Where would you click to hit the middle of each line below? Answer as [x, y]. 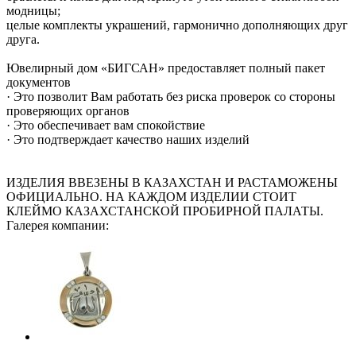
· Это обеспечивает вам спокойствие [106, 125]
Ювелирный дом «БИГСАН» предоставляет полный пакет [166, 68]
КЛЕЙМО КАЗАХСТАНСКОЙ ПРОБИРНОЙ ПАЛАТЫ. [165, 211]
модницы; [33, 10]
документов [39, 82]
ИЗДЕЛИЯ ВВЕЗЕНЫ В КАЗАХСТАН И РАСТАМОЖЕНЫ [172, 182]
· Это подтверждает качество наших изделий [128, 139]
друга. [23, 39]
